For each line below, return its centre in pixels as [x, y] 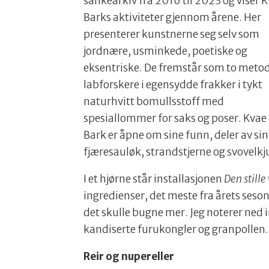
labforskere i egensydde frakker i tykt [173, 85]
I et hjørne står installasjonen [154, 179]
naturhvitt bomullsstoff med [154, 102]
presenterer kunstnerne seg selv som [172, 35]
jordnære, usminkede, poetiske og [166, 51]
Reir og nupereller [129, 257]
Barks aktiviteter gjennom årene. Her [173, 18]
